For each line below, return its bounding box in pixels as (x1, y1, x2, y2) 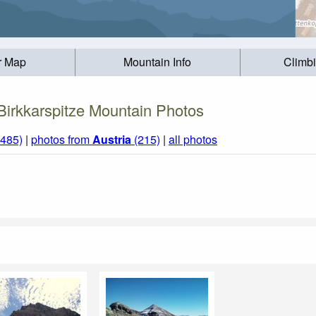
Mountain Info (123, 54, 192, 71)
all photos (169, 131, 217, 148)
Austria (92, 131, 131, 148)
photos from (31, 131, 92, 148)
